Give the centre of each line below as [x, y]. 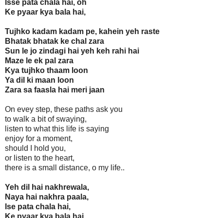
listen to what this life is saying [57, 129]
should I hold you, [35, 148]
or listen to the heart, [40, 158]
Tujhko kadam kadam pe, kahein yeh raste [82, 32]
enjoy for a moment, [39, 139]
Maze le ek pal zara [39, 61]
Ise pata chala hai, [38, 207]
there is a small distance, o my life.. [65, 168]
